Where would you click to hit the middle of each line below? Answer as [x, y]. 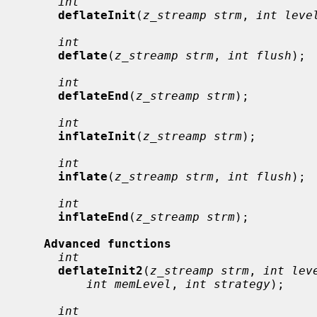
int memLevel [129, 284]
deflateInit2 [100, 270]
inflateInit [97, 136]
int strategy [228, 284]
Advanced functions [108, 243]
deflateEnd [93, 96]
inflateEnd [93, 217]
